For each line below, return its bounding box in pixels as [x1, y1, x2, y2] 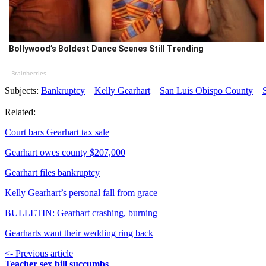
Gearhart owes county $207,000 [5, 147, 125, 158]
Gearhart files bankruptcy [5, 167, 100, 178]
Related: [5, 107, 36, 118]
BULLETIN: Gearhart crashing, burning [5, 208, 157, 218]
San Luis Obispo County [160, 85, 253, 96]
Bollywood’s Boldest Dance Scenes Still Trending [8, 44, 204, 54]
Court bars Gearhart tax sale [5, 127, 109, 138]
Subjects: [5, 85, 41, 96]
